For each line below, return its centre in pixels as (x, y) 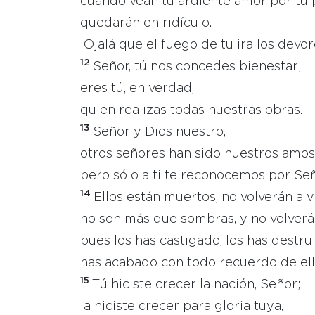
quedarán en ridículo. (146, 23)
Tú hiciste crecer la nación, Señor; (197, 285)
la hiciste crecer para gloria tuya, (182, 307)
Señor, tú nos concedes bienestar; (197, 67)
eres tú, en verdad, (137, 89)
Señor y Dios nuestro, (159, 132)
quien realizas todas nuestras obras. (191, 110)
